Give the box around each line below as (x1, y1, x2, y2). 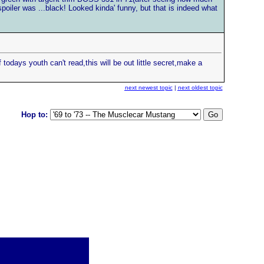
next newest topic (124, 84, 173, 91)
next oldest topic (177, 84, 223, 91)
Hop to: (21, 110, 50, 119)
